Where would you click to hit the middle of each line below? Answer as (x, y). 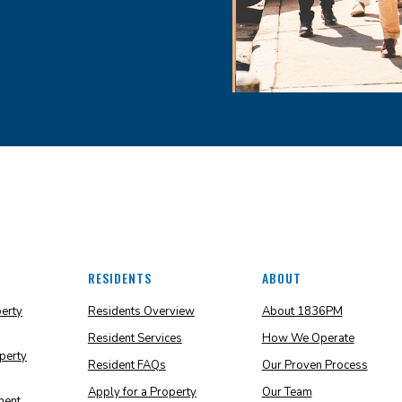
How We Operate (308, 339)
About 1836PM (302, 312)
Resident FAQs (127, 366)
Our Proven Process (315, 366)
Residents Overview (141, 312)
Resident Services (135, 339)
